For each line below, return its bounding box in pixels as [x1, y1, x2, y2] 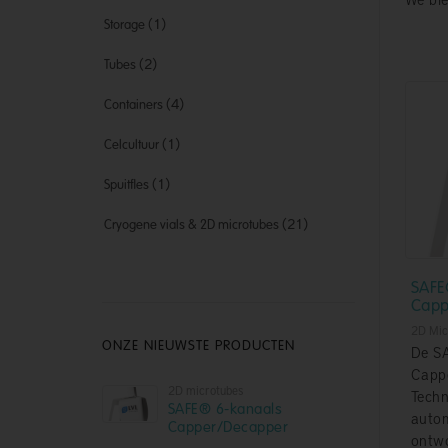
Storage [104, 15, 145, 33]
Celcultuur [104, 135, 159, 153]
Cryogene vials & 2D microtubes [104, 215, 279, 233]
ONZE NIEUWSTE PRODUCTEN [102, 335, 295, 354]
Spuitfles [104, 175, 149, 193]
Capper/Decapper [167, 416, 289, 436]
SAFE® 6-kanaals [167, 398, 283, 418]
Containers [104, 95, 163, 113]
